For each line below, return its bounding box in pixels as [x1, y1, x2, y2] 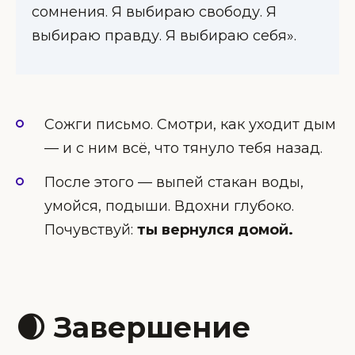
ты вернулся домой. [137, 221, 293, 239]
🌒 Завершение [16, 309, 250, 345]
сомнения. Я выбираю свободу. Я [32, 3, 277, 21]
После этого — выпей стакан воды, [44, 174, 303, 191]
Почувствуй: [44, 221, 137, 239]
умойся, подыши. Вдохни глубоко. [44, 197, 294, 215]
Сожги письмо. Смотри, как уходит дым [44, 116, 336, 134]
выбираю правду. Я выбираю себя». [32, 27, 296, 45]
